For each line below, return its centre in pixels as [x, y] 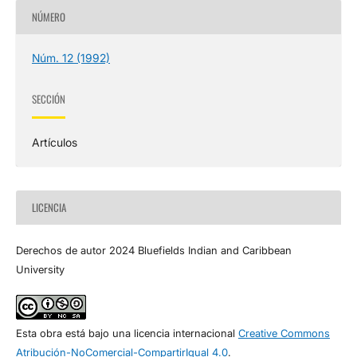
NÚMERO [48, 17]
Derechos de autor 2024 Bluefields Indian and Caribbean [153, 250]
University [40, 269]
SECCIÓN [48, 99]
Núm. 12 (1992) [71, 57]
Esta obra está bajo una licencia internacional [127, 333]
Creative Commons [284, 333]
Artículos [54, 142]
